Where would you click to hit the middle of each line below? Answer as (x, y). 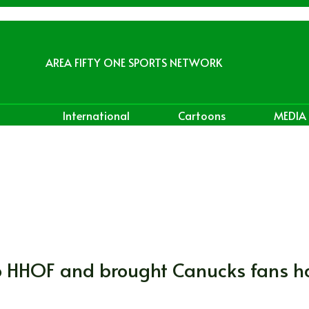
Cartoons (201, 115)
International (96, 115)
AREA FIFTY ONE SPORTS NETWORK (134, 62)
